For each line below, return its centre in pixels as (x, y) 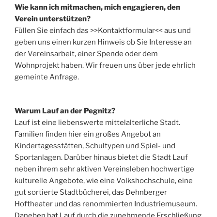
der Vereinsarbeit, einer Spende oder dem (86, 54)
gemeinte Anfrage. (47, 77)
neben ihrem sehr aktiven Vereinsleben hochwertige (104, 169)
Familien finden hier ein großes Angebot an (88, 134)
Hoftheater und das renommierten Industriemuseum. (106, 204)
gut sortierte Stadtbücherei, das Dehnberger (91, 193)
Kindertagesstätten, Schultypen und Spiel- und (95, 146)
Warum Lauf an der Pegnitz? (65, 111)
